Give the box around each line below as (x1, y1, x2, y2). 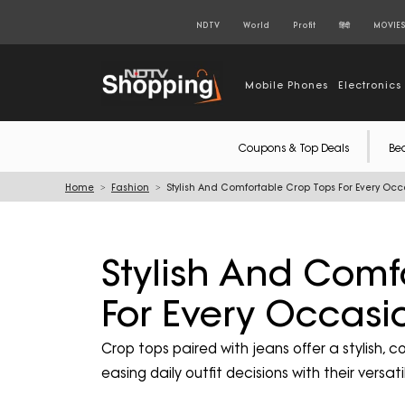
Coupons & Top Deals (238, 140, 349, 155)
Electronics (338, 78, 402, 91)
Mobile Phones (245, 78, 329, 91)
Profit (292, 19, 316, 30)
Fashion (111, 181, 149, 193)
